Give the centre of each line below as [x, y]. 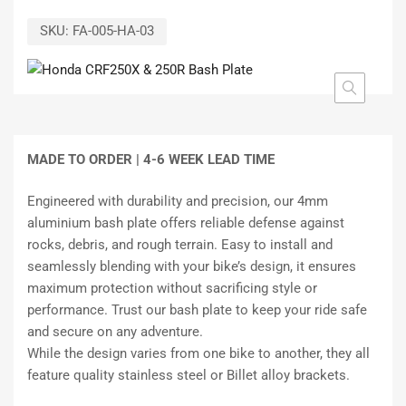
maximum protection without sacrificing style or [172, 289]
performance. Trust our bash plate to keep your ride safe [197, 310]
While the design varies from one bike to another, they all [198, 354]
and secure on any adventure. [115, 332]
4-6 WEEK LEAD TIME [209, 159]
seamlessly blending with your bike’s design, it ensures [192, 267]
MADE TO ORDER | [85, 159]
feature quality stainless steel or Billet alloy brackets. [188, 376]
